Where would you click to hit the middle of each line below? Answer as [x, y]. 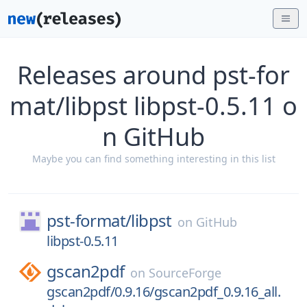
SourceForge [185, 273]
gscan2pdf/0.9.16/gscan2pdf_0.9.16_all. [163, 292]
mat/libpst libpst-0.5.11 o [153, 106]
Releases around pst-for [153, 75]
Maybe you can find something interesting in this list [153, 159]
